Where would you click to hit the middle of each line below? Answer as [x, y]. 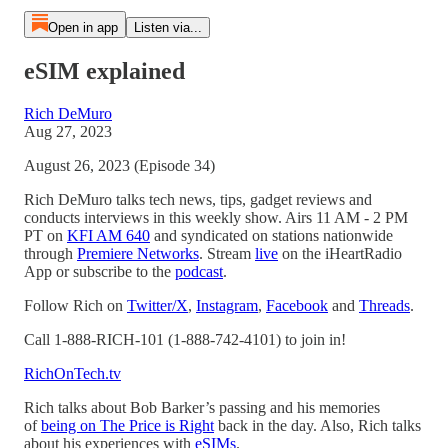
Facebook [297, 305]
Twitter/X [157, 305]
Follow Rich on [75, 305]
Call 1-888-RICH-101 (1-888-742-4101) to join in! [185, 339]
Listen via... [167, 27]
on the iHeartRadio [340, 253]
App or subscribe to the [99, 271]
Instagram [227, 305]
